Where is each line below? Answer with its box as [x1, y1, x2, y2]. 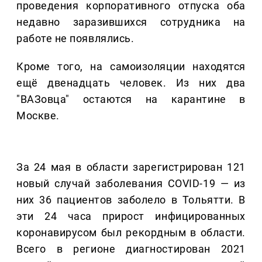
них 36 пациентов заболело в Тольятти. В [16, 194, 246, 206]
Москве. [16, 109, 60, 122]
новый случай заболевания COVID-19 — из [16, 177, 246, 190]
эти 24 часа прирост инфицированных [16, 210, 246, 223]
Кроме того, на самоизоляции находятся [16, 60, 246, 73]
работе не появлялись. [16, 32, 135, 45]
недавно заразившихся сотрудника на [16, 16, 246, 29]
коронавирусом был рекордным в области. [16, 226, 246, 239]
